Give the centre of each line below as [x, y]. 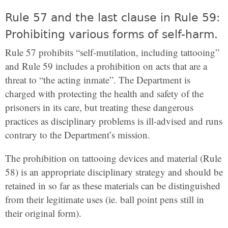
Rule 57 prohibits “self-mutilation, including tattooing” [112, 52]
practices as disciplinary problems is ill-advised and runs [114, 121]
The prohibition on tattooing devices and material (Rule [113, 158]
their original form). [43, 213]
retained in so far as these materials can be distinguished [113, 186]
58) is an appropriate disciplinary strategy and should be [114, 172]
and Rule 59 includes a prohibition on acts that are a [106, 66]
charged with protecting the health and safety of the [104, 94]
